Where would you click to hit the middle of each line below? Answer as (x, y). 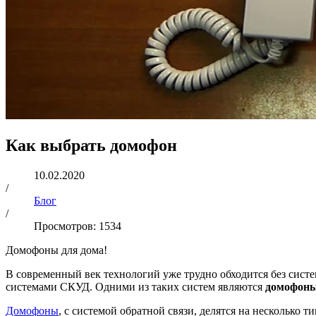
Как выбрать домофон (91, 145)
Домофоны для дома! (56, 250)
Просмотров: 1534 (78, 226)
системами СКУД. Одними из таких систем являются (135, 286)
